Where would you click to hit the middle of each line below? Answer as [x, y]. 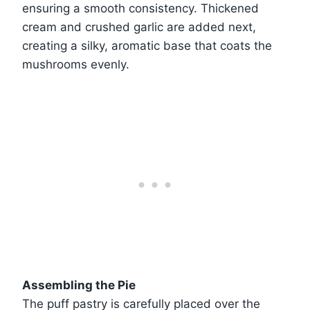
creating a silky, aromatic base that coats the [147, 45]
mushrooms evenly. [76, 64]
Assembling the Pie [79, 285]
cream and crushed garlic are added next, [139, 27]
